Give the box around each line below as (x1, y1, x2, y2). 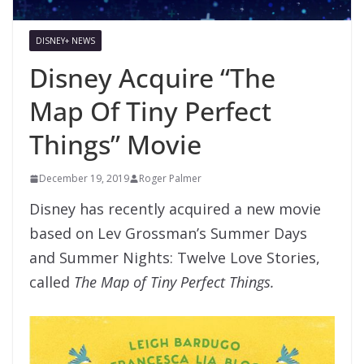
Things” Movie (29, 126, 201, 162)
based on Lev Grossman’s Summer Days (29, 223, 307, 243)
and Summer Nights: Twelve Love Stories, (29, 247, 320, 267)
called (29, 271, 74, 292)
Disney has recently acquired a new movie (29, 198, 321, 219)
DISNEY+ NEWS (36, 34, 95, 46)
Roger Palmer (139, 171, 201, 185)
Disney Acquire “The (29, 59, 275, 95)
